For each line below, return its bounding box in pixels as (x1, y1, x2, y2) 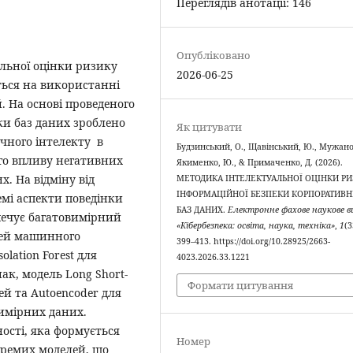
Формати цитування (188, 277, 294, 292)
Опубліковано (176, 48, 251, 63)
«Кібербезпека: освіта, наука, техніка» (176, 220, 336, 232)
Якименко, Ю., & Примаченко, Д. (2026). (176, 157, 344, 169)
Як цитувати (176, 120, 243, 135)
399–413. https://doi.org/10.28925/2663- (176, 236, 331, 247)
